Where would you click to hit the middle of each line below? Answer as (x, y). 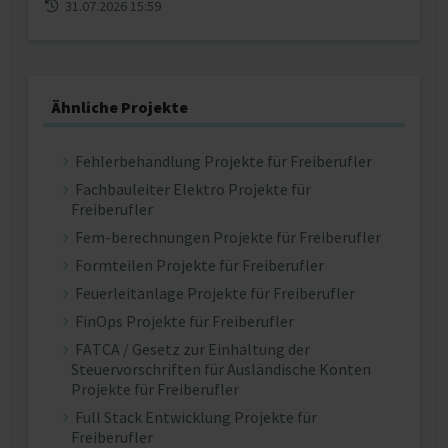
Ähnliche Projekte (119, 107)
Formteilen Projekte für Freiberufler (199, 265)
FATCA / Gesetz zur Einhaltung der (192, 349)
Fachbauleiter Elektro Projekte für (193, 189)
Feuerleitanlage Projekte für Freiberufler (215, 293)
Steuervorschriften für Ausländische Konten (221, 369)
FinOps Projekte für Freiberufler (184, 321)
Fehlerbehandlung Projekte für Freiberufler (223, 161)
